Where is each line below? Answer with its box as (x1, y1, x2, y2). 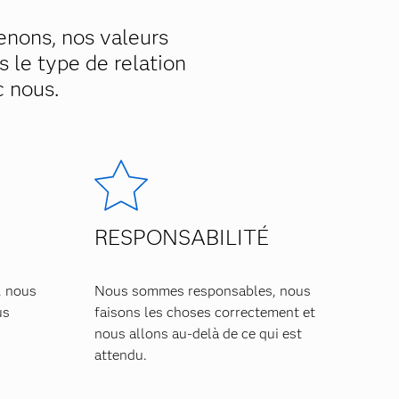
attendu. (94, 346, 148, 363)
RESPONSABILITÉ (94, 224, 270, 250)
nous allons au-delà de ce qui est (94, 325, 303, 342)
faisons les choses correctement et (94, 304, 316, 321)
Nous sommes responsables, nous (94, 282, 312, 299)
